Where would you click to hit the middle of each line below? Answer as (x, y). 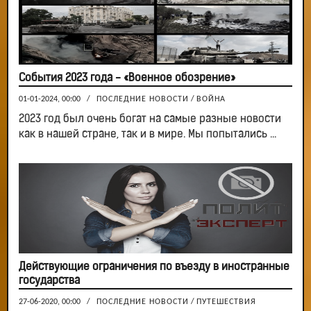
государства (49, 281)
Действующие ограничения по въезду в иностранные (154, 268)
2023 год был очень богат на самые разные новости (150, 120)
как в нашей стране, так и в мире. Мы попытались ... (148, 135)
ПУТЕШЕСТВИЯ (226, 302)
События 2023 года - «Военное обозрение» (127, 79)
